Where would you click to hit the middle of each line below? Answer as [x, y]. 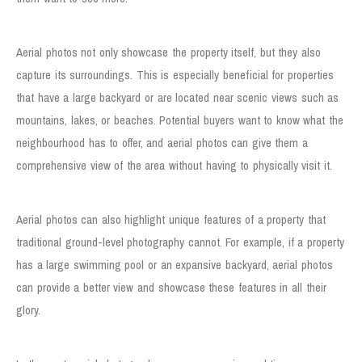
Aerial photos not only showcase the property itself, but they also [169, 52]
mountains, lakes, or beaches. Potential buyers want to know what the [180, 120]
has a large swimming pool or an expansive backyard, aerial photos [175, 264]
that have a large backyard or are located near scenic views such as [178, 97]
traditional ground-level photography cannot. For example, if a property [180, 242]
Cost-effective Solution [100, 337]
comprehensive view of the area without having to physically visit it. [175, 165]
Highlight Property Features [116, 192]
